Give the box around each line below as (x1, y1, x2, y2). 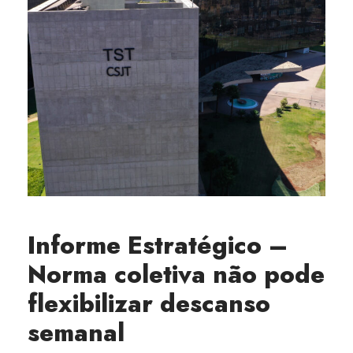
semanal (28, 315, 124, 351)
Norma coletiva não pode (28, 257, 325, 292)
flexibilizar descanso (28, 286, 270, 321)
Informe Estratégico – (28, 228, 288, 263)
